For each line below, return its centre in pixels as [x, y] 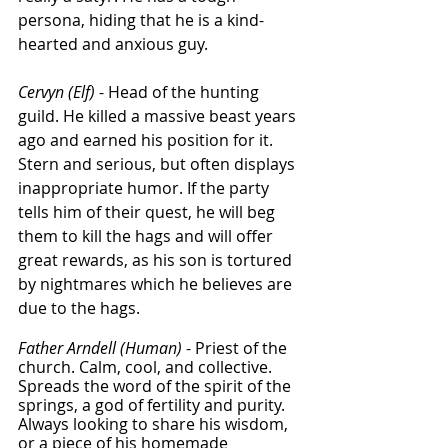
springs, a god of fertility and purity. [153, 405]
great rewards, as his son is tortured [157, 260]
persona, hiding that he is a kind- [141, 20]
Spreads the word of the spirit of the [156, 386]
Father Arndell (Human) [100, 348]
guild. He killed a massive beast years [159, 116]
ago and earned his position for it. [147, 140]
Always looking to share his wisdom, [155, 424]
